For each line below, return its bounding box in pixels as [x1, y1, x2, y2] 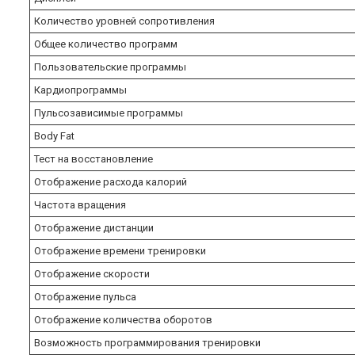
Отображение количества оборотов [34, 313, 215, 326]
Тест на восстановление [34, 152, 155, 165]
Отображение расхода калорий [34, 175, 189, 188]
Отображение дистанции [34, 221, 156, 234]
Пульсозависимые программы [34, 106, 188, 119]
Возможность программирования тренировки [34, 336, 263, 349]
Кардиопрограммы [34, 83, 132, 96]
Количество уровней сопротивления [34, 14, 217, 27]
